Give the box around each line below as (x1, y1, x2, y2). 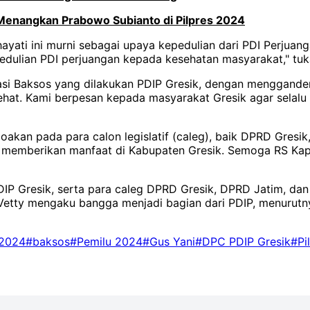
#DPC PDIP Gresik (195, 235, 291, 249)
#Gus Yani (143, 235, 195, 249)
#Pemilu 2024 (70, 235, 143, 249)
